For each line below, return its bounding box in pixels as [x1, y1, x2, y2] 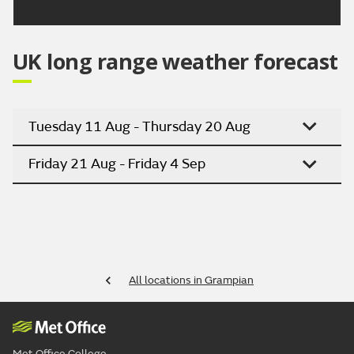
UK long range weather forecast [13, 47, 338, 77]
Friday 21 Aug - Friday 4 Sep [28, 155, 205, 174]
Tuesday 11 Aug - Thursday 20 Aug [28, 117, 250, 136]
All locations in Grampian [129, 273, 254, 287]
